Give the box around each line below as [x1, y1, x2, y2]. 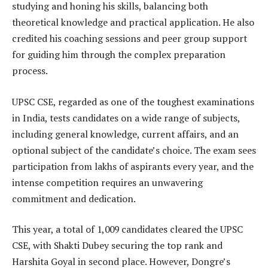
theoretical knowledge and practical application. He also [12, 16, 254, 29]
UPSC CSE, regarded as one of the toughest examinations [12, 95, 254, 108]
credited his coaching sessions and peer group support [12, 32, 247, 45]
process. [12, 64, 48, 78]
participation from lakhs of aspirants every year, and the [12, 159, 254, 173]
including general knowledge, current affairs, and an [12, 127, 239, 141]
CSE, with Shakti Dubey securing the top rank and [12, 239, 223, 252]
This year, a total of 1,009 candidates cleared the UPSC [12, 223, 243, 236]
